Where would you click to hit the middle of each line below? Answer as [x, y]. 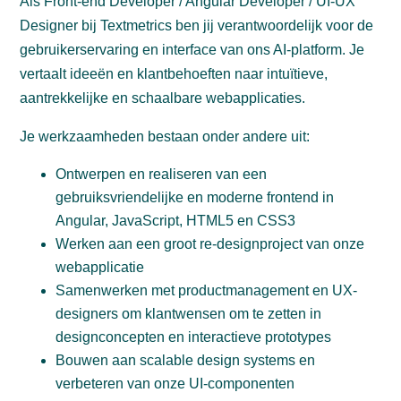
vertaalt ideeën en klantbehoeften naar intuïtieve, [174, 74]
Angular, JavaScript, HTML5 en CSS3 [176, 221]
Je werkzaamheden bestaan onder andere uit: [165, 137]
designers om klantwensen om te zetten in [189, 314]
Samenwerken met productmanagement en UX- [207, 290]
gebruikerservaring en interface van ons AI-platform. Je [192, 50]
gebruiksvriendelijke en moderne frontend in [195, 197]
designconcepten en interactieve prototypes [194, 337]
